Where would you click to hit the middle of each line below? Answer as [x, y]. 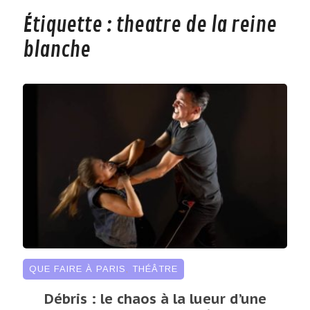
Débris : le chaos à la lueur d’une [155, 299]
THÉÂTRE [155, 268]
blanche [56, 51]
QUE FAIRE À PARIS [77, 268]
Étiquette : [69, 26]
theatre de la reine [196, 26]
